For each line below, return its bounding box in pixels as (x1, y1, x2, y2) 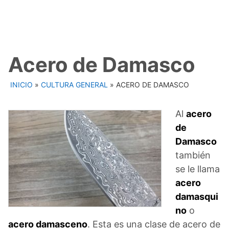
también (175, 149, 211, 161)
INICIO (10, 80, 33, 89)
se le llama (175, 163, 220, 174)
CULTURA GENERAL (41, 80, 108, 89)
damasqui (175, 191, 218, 202)
